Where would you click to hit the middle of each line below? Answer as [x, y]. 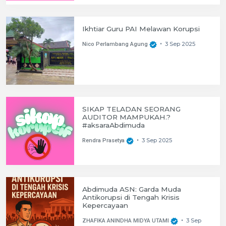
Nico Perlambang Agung [115, 44]
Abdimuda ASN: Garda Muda [132, 189]
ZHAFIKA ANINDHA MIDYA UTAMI [126, 221]
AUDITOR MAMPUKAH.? [126, 117]
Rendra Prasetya [103, 141]
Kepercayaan [105, 205]
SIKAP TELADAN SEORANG [131, 109]
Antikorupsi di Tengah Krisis [131, 197]
